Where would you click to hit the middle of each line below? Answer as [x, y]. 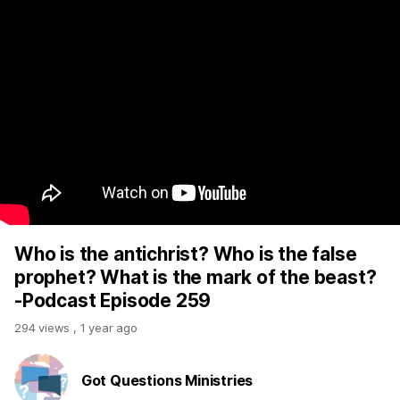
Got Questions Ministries [167, 380]
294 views [44, 328]
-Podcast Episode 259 [113, 300]
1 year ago [108, 328]
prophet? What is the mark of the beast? [196, 277]
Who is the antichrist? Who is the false [186, 254]
